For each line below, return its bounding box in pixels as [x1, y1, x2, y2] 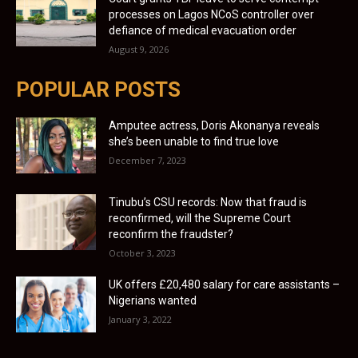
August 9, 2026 [109, 43, 169, 56]
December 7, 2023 [109, 154, 186, 167]
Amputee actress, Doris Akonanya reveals [109, 119, 320, 133]
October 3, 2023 [109, 247, 176, 260]
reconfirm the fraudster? [109, 228, 233, 241]
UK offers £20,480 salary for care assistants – [109, 278, 340, 292]
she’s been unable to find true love [109, 135, 279, 149]
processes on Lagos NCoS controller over [109, 8, 314, 22]
